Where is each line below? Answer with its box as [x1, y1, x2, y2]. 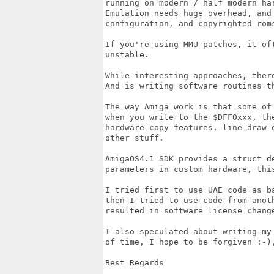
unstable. [105, 50, 154, 59]
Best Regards [105, 258, 164, 267]
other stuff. [105, 133, 164, 143]
